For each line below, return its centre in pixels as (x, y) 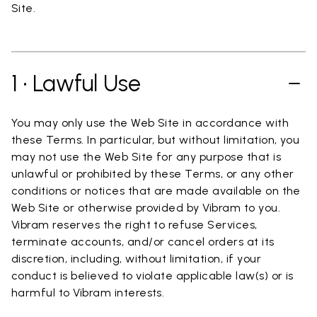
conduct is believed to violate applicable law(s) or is (152, 276)
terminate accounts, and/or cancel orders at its (143, 242)
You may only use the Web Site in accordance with (150, 123)
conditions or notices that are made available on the (156, 191)
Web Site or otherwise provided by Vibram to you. (146, 208)
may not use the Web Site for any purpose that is (146, 157)
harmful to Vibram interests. (88, 293)
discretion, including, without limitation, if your (137, 259)
